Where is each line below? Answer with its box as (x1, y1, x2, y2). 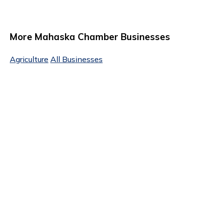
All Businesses (50, 54, 103, 65)
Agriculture (10, 54, 48, 65)
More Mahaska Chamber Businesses (10, 30, 170, 43)
